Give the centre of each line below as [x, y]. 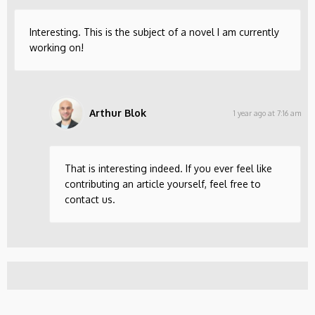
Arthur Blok [118, 113]
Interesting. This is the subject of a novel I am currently [154, 32]
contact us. [90, 200]
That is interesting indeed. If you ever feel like [168, 169]
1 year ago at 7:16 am [267, 113]
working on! [57, 48]
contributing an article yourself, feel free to [163, 184]
